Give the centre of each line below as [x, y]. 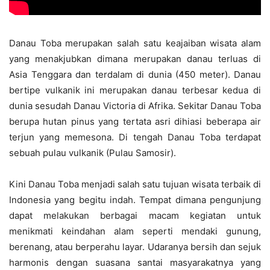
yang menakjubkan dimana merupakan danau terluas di [135, 59]
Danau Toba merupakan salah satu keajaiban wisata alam [135, 43]
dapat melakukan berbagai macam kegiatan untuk [135, 216]
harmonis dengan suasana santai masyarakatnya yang [135, 263]
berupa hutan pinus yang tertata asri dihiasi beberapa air [135, 122]
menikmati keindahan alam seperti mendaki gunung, [135, 231]
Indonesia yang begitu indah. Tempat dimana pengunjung [135, 200]
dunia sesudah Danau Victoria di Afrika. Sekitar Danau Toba [135, 106]
